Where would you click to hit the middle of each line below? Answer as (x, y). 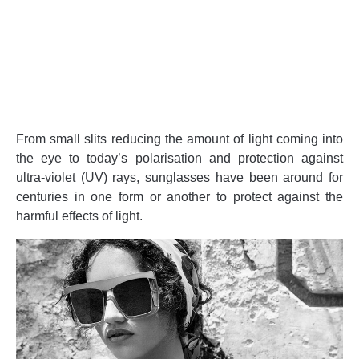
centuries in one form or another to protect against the (179, 197)
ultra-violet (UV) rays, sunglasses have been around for (179, 178)
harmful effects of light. (79, 216)
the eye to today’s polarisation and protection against (179, 159)
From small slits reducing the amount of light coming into (179, 139)
